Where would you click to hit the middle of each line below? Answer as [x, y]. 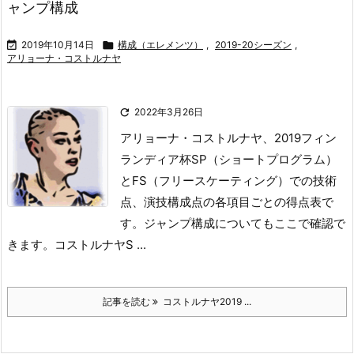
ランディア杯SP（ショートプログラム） [229, 159]
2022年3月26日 [169, 112]
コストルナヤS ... [100, 245]
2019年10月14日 [58, 45]
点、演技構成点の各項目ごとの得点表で [227, 202]
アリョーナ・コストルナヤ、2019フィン [228, 138]
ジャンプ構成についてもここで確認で [245, 223]
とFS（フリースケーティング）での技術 [228, 181]
